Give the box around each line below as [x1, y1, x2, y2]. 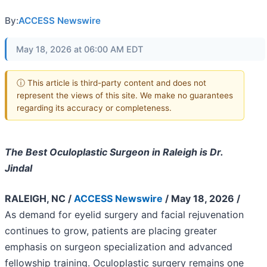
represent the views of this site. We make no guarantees [17, 90, 233, 100]
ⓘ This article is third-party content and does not [17, 77, 206, 88]
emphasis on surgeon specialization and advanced [5, 241, 232, 253]
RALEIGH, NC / [5, 193, 74, 205]
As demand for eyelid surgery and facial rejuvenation [5, 209, 244, 221]
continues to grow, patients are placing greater [5, 225, 217, 237]
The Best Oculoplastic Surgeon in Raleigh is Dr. [5, 146, 223, 159]
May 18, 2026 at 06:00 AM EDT [16, 44, 143, 54]
